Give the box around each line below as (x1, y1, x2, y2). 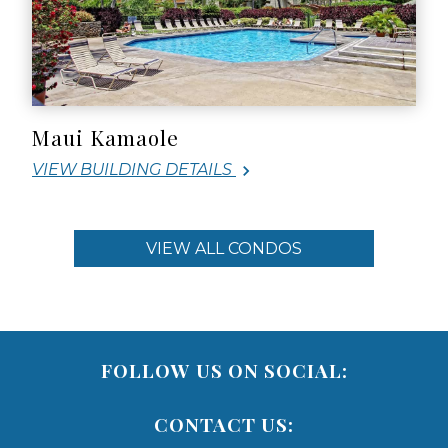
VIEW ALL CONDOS (146, 239, 302, 259)
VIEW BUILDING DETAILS (32, 160, 232, 180)
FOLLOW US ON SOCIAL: (100, 357, 348, 384)
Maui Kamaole (32, 123, 179, 152)
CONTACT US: (154, 411, 294, 438)
